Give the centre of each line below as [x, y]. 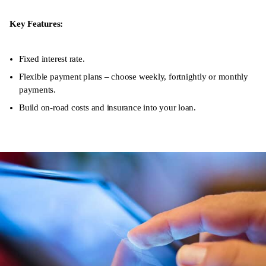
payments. [37, 89]
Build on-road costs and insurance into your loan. [107, 107]
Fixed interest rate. [52, 58]
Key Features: [37, 23]
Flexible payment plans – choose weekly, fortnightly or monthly [134, 76]
